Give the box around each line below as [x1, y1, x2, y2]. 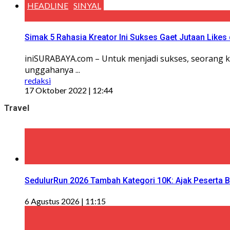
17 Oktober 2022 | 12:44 [25, 85, 113, 95]
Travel [4, 103, 29, 113]
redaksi [25, 75, 51, 86]
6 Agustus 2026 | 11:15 [25, 196, 106, 206]
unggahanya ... [25, 64, 80, 76]
